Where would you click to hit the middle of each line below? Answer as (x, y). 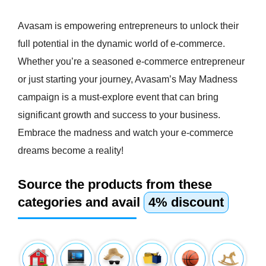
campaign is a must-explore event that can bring (118, 97)
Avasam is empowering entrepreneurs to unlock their (128, 26)
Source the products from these (115, 185)
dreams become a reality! (71, 151)
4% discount (186, 202)
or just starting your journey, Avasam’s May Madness (128, 80)
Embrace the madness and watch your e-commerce (126, 133)
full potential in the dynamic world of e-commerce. (121, 44)
